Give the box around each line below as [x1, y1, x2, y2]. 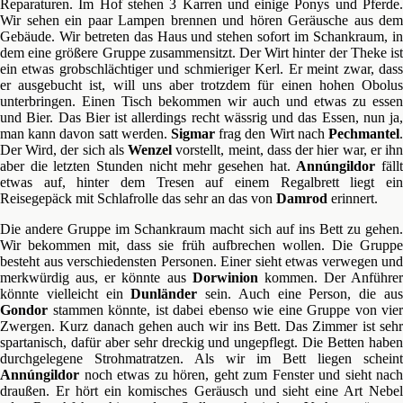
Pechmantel [328, 126, 399, 141]
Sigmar [171, 126, 215, 141]
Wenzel [128, 142, 173, 157]
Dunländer [130, 286, 198, 301]
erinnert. [327, 191, 378, 206]
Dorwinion [192, 270, 264, 285]
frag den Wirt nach [215, 126, 328, 141]
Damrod [276, 191, 327, 206]
